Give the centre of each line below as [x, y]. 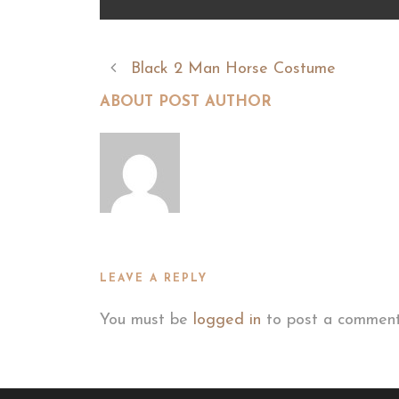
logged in [227, 320]
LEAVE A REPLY [154, 278]
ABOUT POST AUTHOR [186, 102]
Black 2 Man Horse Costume [233, 69]
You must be [147, 320]
